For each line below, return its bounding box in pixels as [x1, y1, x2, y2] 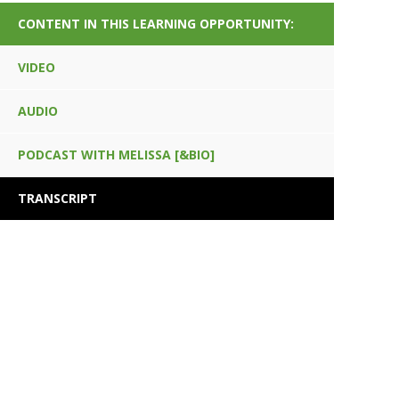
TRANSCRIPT [18, 190, 98, 208]
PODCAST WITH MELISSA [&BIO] [18, 146, 216, 164]
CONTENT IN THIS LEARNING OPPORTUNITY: [18, 15, 295, 33]
